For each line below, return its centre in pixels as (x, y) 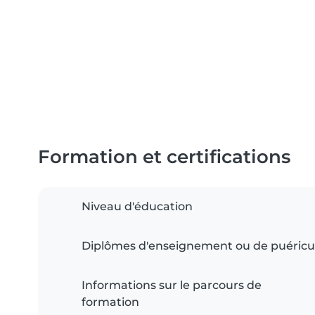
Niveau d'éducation (137, 207)
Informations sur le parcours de (172, 285)
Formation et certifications (164, 157)
